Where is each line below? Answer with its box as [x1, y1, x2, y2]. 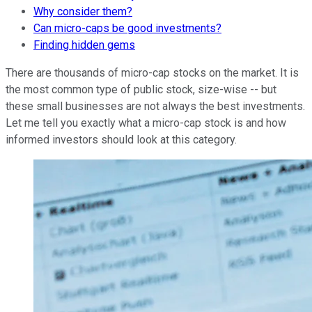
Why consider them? [33, 4, 132, 18]
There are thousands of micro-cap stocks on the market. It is [6, 65, 299, 79]
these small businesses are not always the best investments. [6, 99, 305, 113]
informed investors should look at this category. [6, 132, 237, 146]
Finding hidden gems [33, 38, 135, 52]
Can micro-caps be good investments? [33, 21, 221, 35]
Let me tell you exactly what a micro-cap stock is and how [6, 116, 286, 130]
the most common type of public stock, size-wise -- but [6, 82, 276, 96]
